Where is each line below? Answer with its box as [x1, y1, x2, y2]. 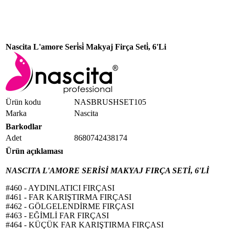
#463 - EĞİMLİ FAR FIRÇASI [6, 211, 109, 220]
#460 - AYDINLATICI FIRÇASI [6, 184, 114, 192]
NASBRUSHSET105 [74, 98, 146, 106]
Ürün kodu [6, 98, 41, 106]
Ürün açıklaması [6, 147, 63, 155]
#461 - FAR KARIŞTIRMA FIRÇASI [6, 193, 131, 201]
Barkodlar [6, 122, 42, 131]
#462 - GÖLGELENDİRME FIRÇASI [6, 202, 134, 211]
